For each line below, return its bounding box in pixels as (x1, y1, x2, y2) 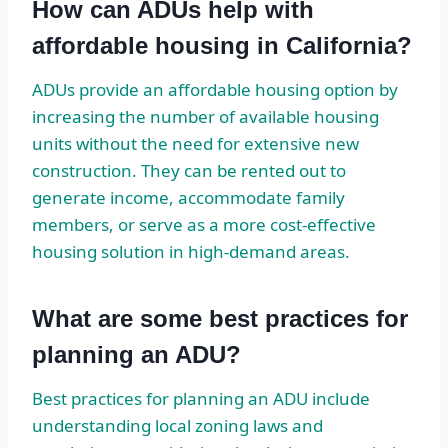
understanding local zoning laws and (32, 413, 323, 437)
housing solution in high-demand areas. (32, 239, 350, 263)
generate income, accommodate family (32, 185, 345, 209)
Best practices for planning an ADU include (32, 386, 370, 410)
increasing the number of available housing (32, 104, 379, 128)
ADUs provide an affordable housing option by (32, 77, 398, 101)
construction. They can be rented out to (32, 158, 346, 182)
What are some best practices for (32, 304, 408, 332)
